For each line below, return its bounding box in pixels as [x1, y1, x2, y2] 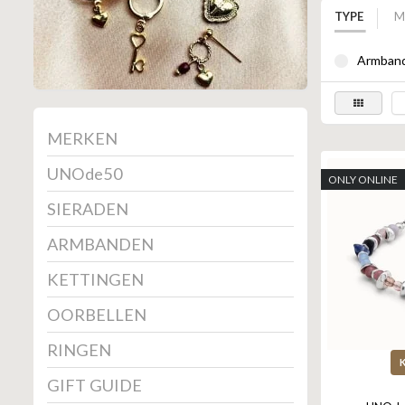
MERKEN [47, 128, 118, 149]
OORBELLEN [47, 305, 146, 325]
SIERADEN [47, 199, 128, 220]
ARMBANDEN [47, 234, 154, 255]
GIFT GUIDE [47, 375, 142, 396]
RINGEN [47, 340, 111, 361]
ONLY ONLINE [327, 173, 398, 187]
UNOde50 [47, 164, 123, 184]
